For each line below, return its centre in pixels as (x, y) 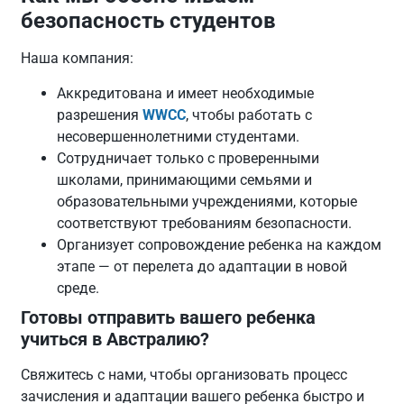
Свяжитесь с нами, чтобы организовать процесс (184, 374)
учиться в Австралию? (115, 339)
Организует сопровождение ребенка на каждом (220, 244)
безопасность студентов (149, 21)
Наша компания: (78, 59)
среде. (78, 288)
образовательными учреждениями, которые (207, 201)
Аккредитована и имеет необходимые (186, 93)
